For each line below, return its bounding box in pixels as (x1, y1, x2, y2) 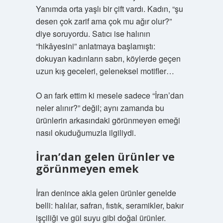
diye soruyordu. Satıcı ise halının (35, 28, 150, 39)
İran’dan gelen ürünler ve (35, 150, 175, 164)
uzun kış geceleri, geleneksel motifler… (35, 65, 174, 77)
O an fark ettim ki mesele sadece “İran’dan (35, 90, 184, 101)
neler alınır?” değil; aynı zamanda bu (35, 102, 164, 113)
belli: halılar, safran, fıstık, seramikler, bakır (35, 200, 184, 211)
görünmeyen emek (35, 162, 138, 176)
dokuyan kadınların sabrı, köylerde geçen (35, 53, 181, 64)
